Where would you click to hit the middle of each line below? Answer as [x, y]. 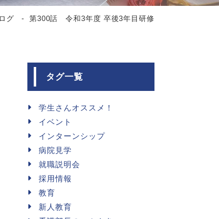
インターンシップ [72, 136]
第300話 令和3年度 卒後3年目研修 [92, 18]
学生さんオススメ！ [76, 108]
